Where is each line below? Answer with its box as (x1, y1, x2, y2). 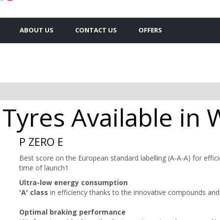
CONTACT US (75, 25, 117, 34)
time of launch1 (19, 163, 69, 172)
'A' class (19, 187, 48, 197)
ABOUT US (20, 25, 54, 34)
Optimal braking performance (19, 207, 126, 217)
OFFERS (138, 25, 162, 34)
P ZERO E (19, 134, 63, 149)
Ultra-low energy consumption (19, 177, 128, 187)
